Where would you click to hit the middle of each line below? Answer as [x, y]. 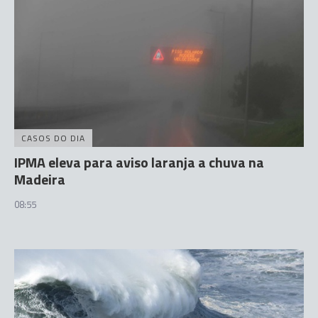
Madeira [40, 179]
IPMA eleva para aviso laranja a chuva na [139, 162]
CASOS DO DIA [53, 138]
